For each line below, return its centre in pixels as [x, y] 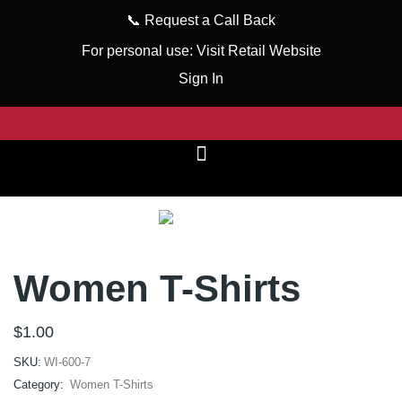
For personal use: [139, 50]
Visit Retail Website [258, 50]
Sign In [201, 79]
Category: [40, 385]
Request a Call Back [210, 20]
